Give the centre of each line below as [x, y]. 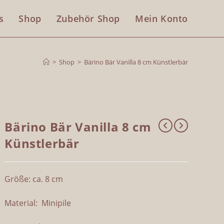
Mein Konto [161, 18]
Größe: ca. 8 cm [34, 179]
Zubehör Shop [88, 18]
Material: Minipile [38, 203]
